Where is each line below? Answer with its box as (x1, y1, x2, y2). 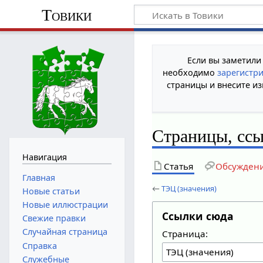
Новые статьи (22, 185, 80, 197)
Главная (22, 171, 55, 183)
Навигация (22, 151, 67, 163)
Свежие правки (22, 213, 86, 224)
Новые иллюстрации (22, 198, 108, 210)
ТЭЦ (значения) (161, 183, 217, 194)
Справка (22, 240, 57, 251)
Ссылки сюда (162, 208, 234, 223)
